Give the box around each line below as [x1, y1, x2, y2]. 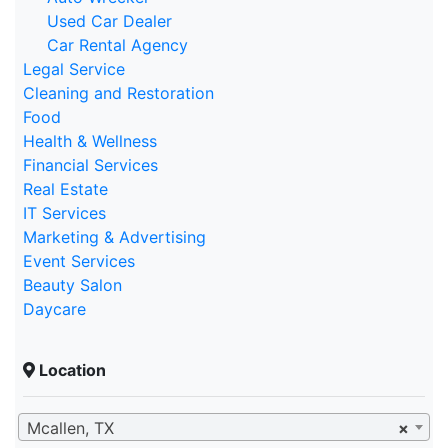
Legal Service [23, 59, 125, 79]
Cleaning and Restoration [23, 83, 214, 103]
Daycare [23, 299, 86, 319]
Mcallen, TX [27, 418, 114, 438]
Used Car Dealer [47, 11, 172, 31]
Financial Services [23, 155, 158, 175]
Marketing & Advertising [23, 227, 206, 247]
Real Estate [23, 179, 108, 199]
